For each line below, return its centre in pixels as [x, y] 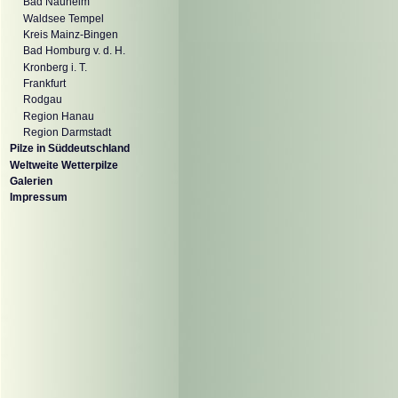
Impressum [39, 198]
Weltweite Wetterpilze [64, 165]
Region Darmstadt [67, 133]
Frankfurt [44, 84]
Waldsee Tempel [64, 18]
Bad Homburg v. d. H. [74, 51]
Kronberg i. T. [55, 67]
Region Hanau [59, 116]
